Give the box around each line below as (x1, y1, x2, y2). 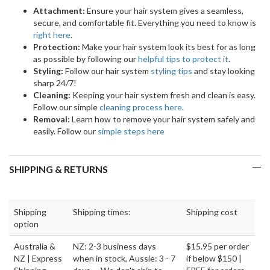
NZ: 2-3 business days (73, 241, 156, 252)
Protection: (33, 42, 80, 52)
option (14, 219, 39, 230)
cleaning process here (99, 102, 182, 113)
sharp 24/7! (33, 78, 77, 89)
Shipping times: (73, 207, 133, 218)
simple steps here (98, 126, 165, 137)
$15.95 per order (186, 241, 249, 252)
